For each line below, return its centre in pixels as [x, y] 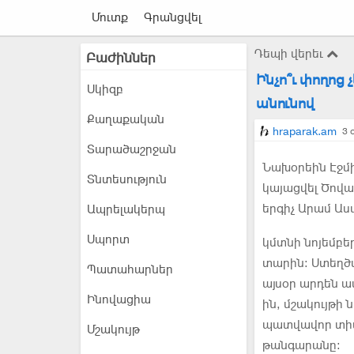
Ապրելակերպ [126, 209]
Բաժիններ [121, 58]
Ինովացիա [119, 299]
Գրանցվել [173, 17]
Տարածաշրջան [132, 149]
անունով [285, 103]
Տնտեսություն [127, 179]
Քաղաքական [126, 119]
